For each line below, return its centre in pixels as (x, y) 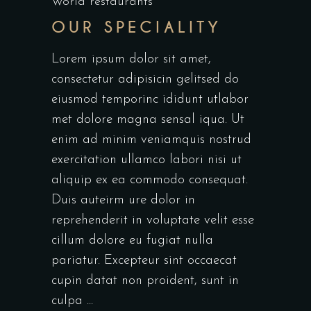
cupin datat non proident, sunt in (145, 281)
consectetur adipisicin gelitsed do (145, 80)
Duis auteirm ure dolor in (123, 201)
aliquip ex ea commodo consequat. (150, 180)
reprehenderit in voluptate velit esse (153, 221)
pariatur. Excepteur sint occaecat (144, 261)
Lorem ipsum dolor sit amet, (131, 60)
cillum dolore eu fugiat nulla (132, 241)
